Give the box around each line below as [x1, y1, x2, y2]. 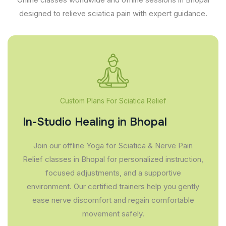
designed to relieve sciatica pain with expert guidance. [19, 8, 207, 18]
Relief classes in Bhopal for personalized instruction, [23, 154, 203, 164]
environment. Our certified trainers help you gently [27, 181, 199, 191]
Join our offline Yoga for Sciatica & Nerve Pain [33, 140, 193, 150]
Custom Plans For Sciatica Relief [60, 96, 166, 105]
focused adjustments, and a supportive [45, 167, 181, 178]
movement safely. [82, 208, 144, 218]
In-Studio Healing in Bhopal [23, 115, 167, 129]
